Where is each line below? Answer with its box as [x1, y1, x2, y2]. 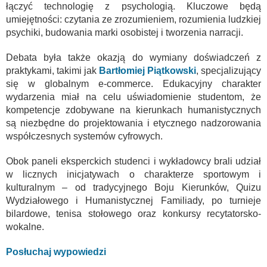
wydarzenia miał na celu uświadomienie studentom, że [6, 91, 261, 102]
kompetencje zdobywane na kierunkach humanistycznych [6, 104, 261, 115]
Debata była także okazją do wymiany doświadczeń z [6, 52, 261, 63]
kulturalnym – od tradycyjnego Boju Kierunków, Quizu [6, 182, 261, 193]
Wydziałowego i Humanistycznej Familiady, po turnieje [6, 195, 261, 206]
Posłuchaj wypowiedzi [6, 246, 106, 257]
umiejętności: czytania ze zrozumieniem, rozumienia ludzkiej [6, 14, 261, 24]
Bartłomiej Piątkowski [99, 65, 196, 76]
